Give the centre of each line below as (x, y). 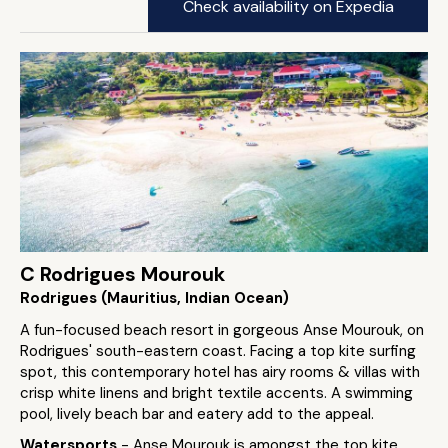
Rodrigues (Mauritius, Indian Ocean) (154, 298)
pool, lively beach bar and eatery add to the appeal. (197, 414)
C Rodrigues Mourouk (122, 274)
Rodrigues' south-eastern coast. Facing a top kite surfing (218, 351)
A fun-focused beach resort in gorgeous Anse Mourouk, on (222, 330)
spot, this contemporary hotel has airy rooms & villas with (220, 372)
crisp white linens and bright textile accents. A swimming (216, 393)
